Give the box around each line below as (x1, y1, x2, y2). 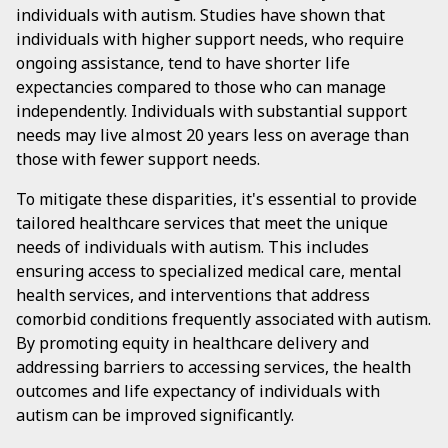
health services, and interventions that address (16, 284, 370, 306)
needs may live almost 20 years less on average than (16, 124, 409, 146)
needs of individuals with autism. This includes (16, 236, 369, 258)
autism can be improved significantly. (16, 404, 294, 426)
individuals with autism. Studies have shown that (16, 4, 385, 26)
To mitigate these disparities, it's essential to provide (16, 188, 417, 210)
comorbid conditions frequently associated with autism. (16, 308, 431, 330)
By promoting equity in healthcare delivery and (16, 332, 369, 354)
